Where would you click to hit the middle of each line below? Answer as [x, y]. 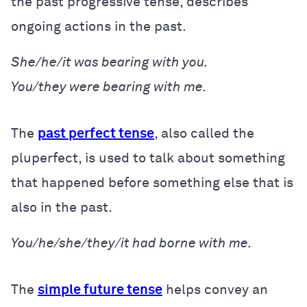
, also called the [204, 133]
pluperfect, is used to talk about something [148, 158]
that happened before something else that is [152, 183]
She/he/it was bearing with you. [110, 62]
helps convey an [215, 290]
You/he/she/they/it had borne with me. [132, 243]
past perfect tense [96, 133]
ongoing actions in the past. [99, 26]
